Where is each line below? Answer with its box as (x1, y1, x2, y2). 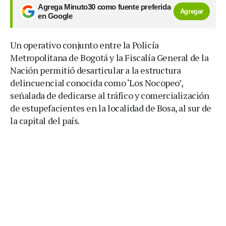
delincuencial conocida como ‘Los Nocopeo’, (10, 76, 183, 89)
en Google (38, 12, 73, 20)
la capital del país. (10, 114, 80, 127)
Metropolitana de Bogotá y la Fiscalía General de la (10, 51, 209, 64)
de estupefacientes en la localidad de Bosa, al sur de (10, 101, 211, 114)
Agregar (180, 8, 203, 16)
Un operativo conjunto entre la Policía (10, 38, 159, 51)
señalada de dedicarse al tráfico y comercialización (10, 89, 209, 101)
